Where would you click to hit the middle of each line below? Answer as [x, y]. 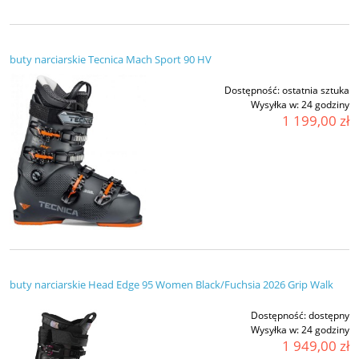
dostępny [329, 315]
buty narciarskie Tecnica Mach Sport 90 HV [111, 60]
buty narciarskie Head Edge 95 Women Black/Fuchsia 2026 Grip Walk [171, 284]
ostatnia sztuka [316, 91]
